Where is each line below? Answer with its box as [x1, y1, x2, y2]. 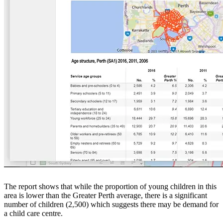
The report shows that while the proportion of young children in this [4, 182, 217, 191]
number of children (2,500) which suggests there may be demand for [4, 200, 219, 209]
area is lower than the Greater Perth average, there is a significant [4, 191, 207, 200]
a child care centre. [4, 209, 63, 218]
